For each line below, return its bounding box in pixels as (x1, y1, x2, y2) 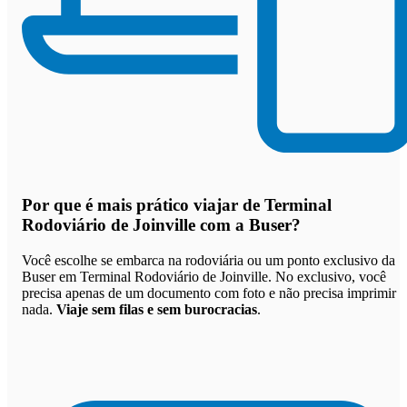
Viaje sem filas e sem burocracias (56, 301, 257, 317)
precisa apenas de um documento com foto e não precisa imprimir (22, 284, 396, 301)
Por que (22, 195, 85, 215)
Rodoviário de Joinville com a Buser (22, 215, 292, 235)
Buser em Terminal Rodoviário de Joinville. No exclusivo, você (22, 268, 386, 284)
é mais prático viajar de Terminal (85, 195, 332, 215)
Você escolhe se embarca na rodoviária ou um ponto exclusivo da (22, 252, 395, 268)
